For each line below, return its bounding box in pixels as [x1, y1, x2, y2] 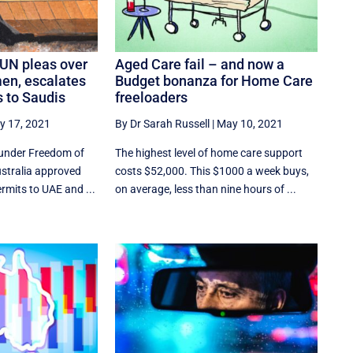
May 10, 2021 [217, 117, 284, 131]
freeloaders [115, 89, 188, 106]
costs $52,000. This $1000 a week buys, [115, 165, 310, 178]
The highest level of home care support [115, 147, 303, 160]
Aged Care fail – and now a [115, 56, 285, 73]
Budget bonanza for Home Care [115, 72, 314, 90]
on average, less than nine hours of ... [115, 183, 297, 196]
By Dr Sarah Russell [115, 117, 210, 131]
